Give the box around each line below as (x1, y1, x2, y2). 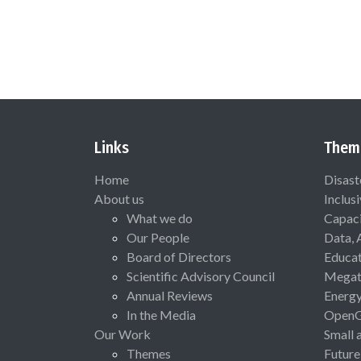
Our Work (94, 326, 151, 342)
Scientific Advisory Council (127, 268, 275, 284)
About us (94, 190, 144, 206)
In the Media (127, 306, 196, 322)
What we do (127, 210, 193, 226)
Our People (127, 229, 189, 245)
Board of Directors (127, 248, 231, 264)
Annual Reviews (127, 287, 213, 303)
